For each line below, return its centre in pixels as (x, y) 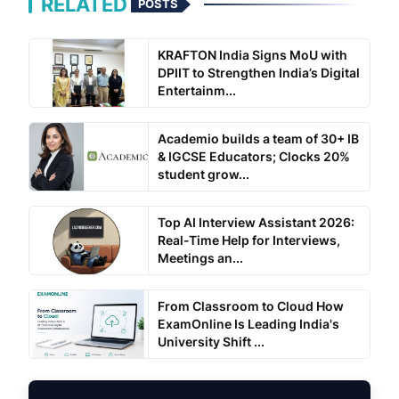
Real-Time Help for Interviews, (249, 240)
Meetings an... (200, 257)
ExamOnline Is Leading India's (248, 323)
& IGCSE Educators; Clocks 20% (253, 156)
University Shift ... (211, 341)
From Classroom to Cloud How (250, 305)
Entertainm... (196, 90)
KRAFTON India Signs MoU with (252, 54)
